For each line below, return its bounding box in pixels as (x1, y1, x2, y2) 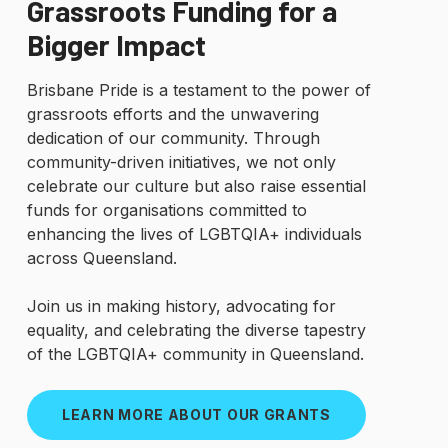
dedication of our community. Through (26, 127, 320, 148)
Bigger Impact (26, 26, 206, 62)
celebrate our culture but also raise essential (26, 175, 366, 196)
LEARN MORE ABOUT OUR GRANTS (61, 405, 331, 423)
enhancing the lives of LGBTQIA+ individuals (26, 223, 362, 244)
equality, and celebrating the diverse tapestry (26, 319, 366, 340)
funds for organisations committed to (26, 199, 307, 220)
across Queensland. (26, 247, 177, 268)
